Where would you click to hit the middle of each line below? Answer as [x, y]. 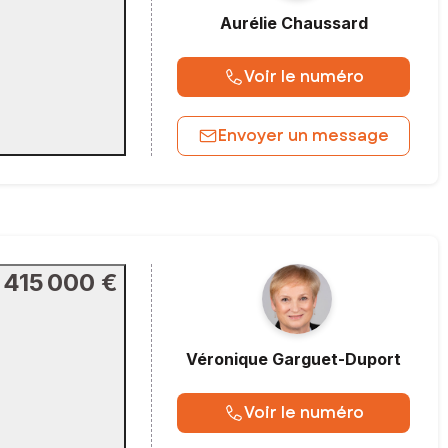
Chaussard [324, 22]
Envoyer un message [303, 135]
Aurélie [248, 22]
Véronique [227, 358]
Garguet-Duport [336, 358]
